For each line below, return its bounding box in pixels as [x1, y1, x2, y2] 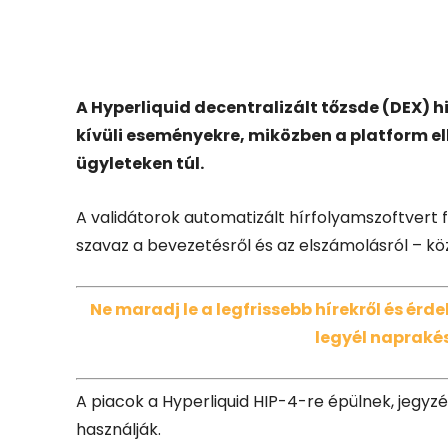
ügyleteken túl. [76, 151, 204, 175]
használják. [76, 417, 161, 441]
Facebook [123, 35, 175, 51]
